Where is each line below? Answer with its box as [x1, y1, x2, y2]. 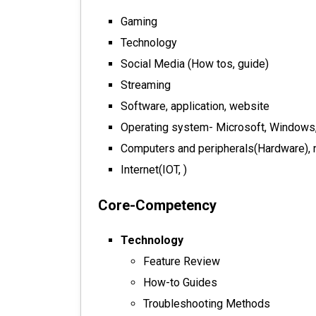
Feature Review [143, 255, 220, 268]
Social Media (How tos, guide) [121, 57, 269, 71]
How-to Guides [143, 276, 217, 289]
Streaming [121, 78, 171, 92]
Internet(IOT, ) [121, 163, 187, 176]
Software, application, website [121, 99, 269, 113]
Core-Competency [98, 197, 217, 214]
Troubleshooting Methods [143, 297, 270, 310]
